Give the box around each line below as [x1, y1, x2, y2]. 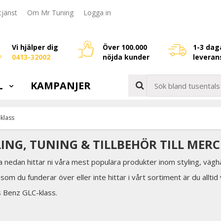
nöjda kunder [102, 52, 149, 62]
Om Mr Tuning [27, 8, 74, 18]
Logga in [83, 8, 111, 18]
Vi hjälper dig [12, 42, 58, 52]
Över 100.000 [102, 42, 147, 52]
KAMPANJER [31, 79, 91, 92]
